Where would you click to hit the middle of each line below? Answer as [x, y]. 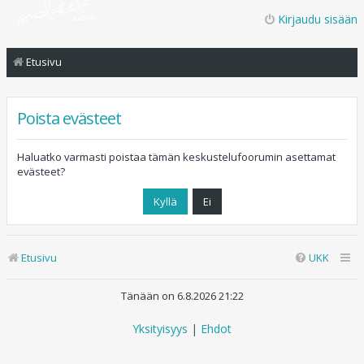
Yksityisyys [160, 329]
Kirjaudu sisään [318, 19]
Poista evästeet [69, 118]
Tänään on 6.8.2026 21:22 [182, 296]
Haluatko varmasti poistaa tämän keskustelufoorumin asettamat [176, 157]
